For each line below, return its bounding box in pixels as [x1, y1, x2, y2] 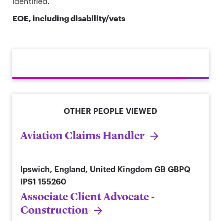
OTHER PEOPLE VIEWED [64, 107, 157, 115]
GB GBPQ [154, 165, 190, 174]
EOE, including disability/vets [12, 13, 125, 23]
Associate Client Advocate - [20, 189, 155, 203]
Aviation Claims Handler [20, 128, 145, 142]
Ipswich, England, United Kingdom [20, 165, 152, 174]
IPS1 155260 [20, 178, 66, 186]
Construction [20, 203, 88, 217]
